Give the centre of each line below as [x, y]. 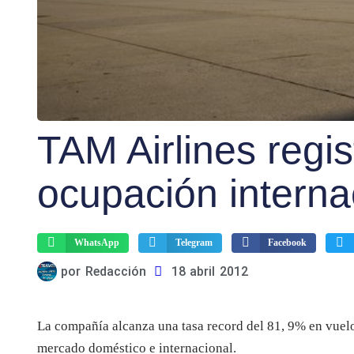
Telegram [194, 242]
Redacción [113, 272]
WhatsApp [96, 242]
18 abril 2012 [209, 272]
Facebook [288, 242]
